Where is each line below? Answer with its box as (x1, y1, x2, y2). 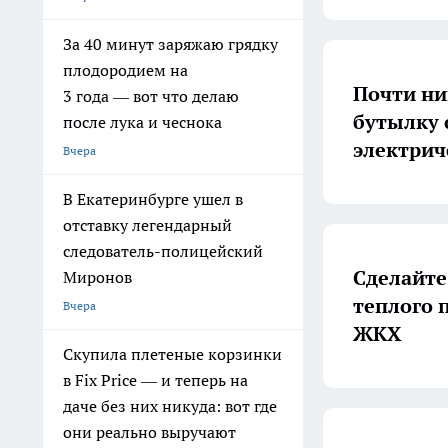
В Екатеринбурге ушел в (63, 189, 243, 209)
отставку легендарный (63, 215, 232, 235)
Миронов (63, 267, 132, 287)
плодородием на (63, 60, 188, 80)
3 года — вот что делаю (63, 86, 239, 106)
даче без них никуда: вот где (63, 396, 277, 416)
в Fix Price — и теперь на (63, 370, 248, 390)
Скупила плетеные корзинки (63, 344, 282, 364)
